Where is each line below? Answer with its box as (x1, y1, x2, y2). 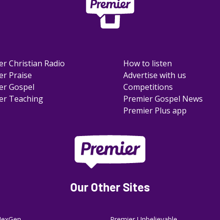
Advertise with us (123, 69, 187, 81)
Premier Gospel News (123, 93, 203, 104)
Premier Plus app (123, 105, 187, 116)
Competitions (123, 81, 173, 92)
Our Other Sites (70, 179, 150, 194)
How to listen (123, 57, 172, 69)
